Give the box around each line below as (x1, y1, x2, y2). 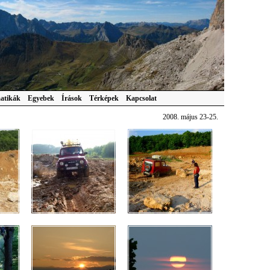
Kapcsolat (126, 94, 157, 102)
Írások (61, 94, 82, 102)
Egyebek (28, 94, 54, 102)
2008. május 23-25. (163, 113, 218, 121)
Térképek (89, 94, 119, 102)
